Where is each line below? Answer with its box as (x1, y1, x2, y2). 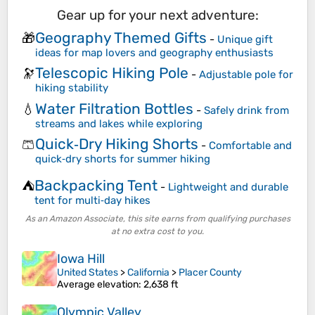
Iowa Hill (57, 251, 105, 267)
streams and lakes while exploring (35, 117, 202, 130)
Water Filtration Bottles (35, 99, 193, 117)
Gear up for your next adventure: (56, 7, 259, 24)
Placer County (179, 266, 242, 279)
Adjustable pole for (199, 68, 293, 82)
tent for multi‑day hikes (34, 193, 150, 207)
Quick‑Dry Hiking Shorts (35, 135, 198, 153)
